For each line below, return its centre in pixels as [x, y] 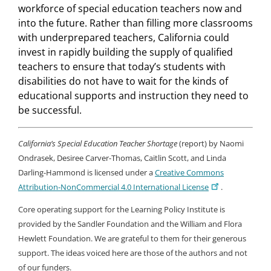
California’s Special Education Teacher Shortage [98, 143]
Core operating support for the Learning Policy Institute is [122, 209]
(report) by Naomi [211, 143]
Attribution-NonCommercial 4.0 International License [113, 187]
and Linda [208, 158]
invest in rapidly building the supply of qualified [126, 52]
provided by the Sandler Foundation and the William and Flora [130, 224]
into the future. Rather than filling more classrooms [135, 23]
